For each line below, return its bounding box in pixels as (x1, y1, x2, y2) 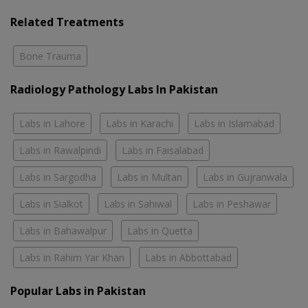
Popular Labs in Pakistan (10, 283, 146, 298)
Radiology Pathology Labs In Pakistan (10, 81, 218, 97)
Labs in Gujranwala (203, 170, 287, 184)
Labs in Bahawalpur (19, 223, 107, 237)
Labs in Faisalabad (122, 143, 203, 157)
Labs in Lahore (19, 116, 85, 130)
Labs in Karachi (106, 116, 173, 130)
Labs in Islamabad (194, 116, 274, 130)
